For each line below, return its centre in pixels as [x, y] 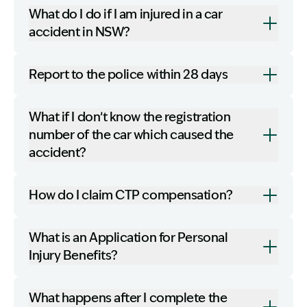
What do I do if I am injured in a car [126, 14]
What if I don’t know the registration [130, 117]
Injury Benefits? [73, 256]
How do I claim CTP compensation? [131, 195]
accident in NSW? [79, 32]
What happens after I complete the [128, 298]
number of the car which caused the [131, 135]
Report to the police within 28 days [128, 75]
